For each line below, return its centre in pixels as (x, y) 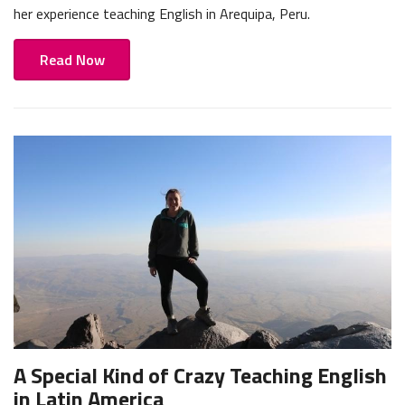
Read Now (72, 60)
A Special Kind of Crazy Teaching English (200, 375)
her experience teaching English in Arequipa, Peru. (162, 13)
